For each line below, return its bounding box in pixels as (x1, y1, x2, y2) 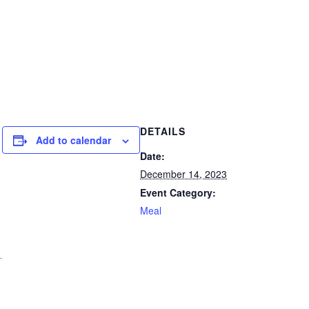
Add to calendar (36, 133, 111, 148)
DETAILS (140, 124, 186, 139)
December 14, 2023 (140, 167, 227, 181)
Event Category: (140, 186, 216, 200)
